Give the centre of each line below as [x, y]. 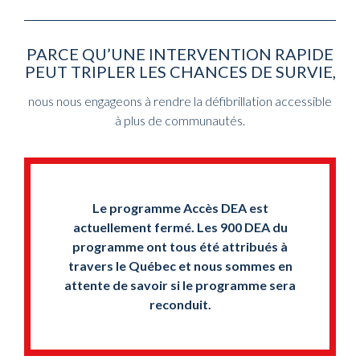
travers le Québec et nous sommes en [180, 266]
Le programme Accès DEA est [180, 208]
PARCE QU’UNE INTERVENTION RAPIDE [180, 54]
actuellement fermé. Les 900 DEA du [180, 227]
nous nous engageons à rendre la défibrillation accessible [180, 100]
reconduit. [180, 305]
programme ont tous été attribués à [180, 247]
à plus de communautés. [180, 120]
